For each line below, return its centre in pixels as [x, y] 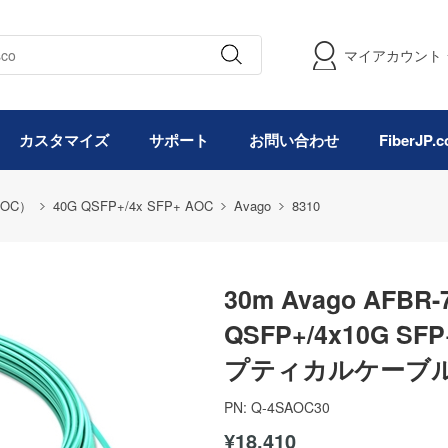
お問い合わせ [294, 140]
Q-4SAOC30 [290, 407]
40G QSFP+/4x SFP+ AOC [133, 205]
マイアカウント [393, 55]
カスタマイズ [64, 140]
